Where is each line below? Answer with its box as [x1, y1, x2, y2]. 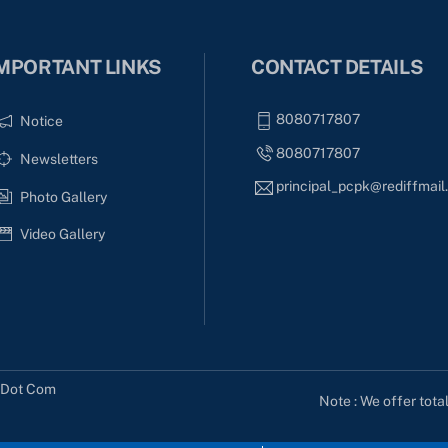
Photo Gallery [19, 188, 107, 205]
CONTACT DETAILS [250, 55, 425, 79]
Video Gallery [19, 226, 105, 243]
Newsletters [19, 151, 98, 168]
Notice [19, 113, 63, 130]
